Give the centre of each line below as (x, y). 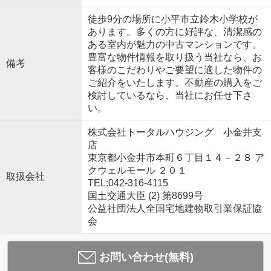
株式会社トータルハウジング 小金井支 (175, 132)
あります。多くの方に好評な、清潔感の (175, 31)
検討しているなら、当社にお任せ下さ (170, 95)
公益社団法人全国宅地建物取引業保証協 (175, 208)
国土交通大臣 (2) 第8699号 (145, 195)
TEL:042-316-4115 (128, 183)
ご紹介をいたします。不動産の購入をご (175, 82)
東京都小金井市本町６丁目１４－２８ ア (176, 157)
